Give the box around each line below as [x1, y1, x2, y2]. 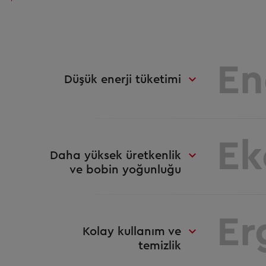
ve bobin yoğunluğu [69, 163, 182, 176]
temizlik [138, 239, 182, 252]
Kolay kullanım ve [83, 225, 182, 237]
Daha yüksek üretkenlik [50, 149, 182, 161]
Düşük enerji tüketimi [64, 73, 182, 85]
